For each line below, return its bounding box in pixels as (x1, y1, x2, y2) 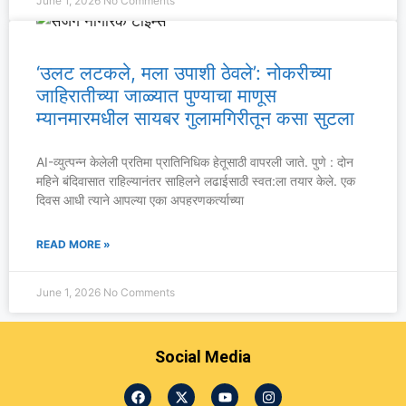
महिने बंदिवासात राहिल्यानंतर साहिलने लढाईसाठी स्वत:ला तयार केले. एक (36, 173, 355, 188)
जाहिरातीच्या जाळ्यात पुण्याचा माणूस (36, 84, 276, 107)
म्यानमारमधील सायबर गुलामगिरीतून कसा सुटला (36, 107, 354, 130)
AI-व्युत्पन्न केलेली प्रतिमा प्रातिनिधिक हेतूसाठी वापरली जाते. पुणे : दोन (36, 154, 353, 169)
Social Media (155, 347, 251, 366)
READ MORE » (36, 237, 111, 251)
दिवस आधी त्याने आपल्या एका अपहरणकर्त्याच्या (36, 192, 244, 208)
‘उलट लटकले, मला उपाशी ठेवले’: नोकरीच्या (36, 62, 332, 84)
